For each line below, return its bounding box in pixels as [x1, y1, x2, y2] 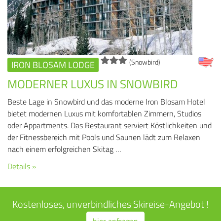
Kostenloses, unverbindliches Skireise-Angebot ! [12, 196, 209, 212]
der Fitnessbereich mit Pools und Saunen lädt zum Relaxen [7, 131, 200, 143]
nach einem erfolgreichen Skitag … [7, 143, 121, 155]
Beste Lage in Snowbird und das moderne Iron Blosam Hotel [7, 96, 205, 108]
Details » [7, 160, 36, 172]
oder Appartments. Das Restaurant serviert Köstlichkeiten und [7, 119, 212, 131]
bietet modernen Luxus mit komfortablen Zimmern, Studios [7, 108, 201, 119]
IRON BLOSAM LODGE [11, 58, 95, 72]
